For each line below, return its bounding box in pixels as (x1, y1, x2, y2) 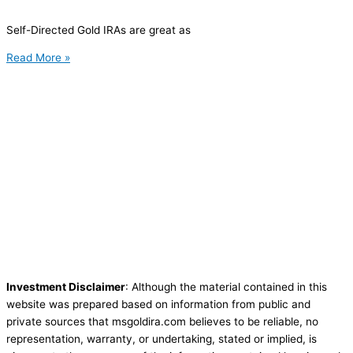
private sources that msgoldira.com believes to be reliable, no (6, 315, 318, 329)
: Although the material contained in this (125, 281, 327, 294)
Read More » (6, 51, 70, 65)
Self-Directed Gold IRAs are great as (6, 23, 191, 36)
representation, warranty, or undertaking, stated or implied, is (6, 333, 317, 346)
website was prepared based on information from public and (6, 298, 310, 311)
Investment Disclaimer (6, 281, 125, 294)
